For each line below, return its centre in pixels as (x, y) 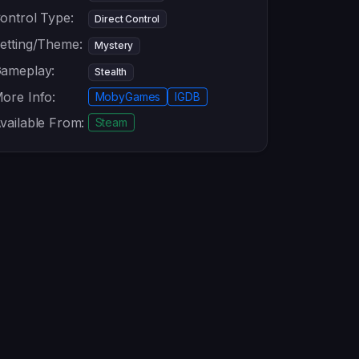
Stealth (111, 72)
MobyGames (128, 97)
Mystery (114, 46)
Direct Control (127, 18)
